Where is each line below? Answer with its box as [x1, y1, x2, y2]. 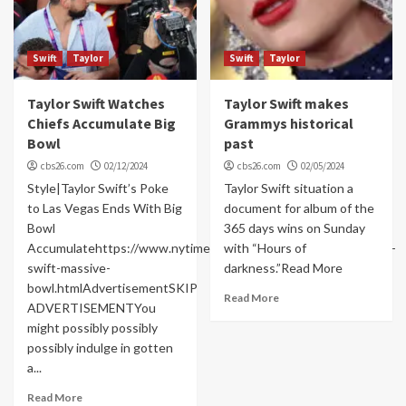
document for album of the [223, 199, 374, 216]
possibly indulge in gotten [27, 339, 173, 355]
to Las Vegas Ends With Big [27, 199, 182, 216]
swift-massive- [27, 259, 111, 275]
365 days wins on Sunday [223, 219, 365, 236]
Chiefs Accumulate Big [27, 113, 176, 132]
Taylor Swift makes [223, 93, 349, 112]
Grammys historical [223, 113, 353, 132]
